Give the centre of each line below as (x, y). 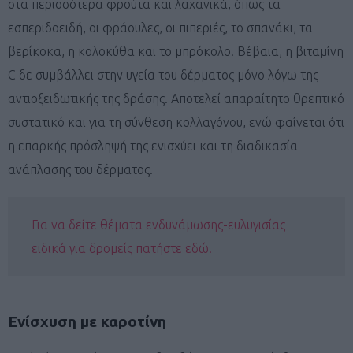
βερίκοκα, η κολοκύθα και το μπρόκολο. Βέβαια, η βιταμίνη (176, 51)
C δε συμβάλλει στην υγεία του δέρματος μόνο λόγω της (163, 74)
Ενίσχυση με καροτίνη (87, 321)
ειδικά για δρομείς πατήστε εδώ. (122, 248)
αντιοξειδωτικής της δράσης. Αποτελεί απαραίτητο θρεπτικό (176, 98)
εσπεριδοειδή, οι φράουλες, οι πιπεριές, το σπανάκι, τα (160, 27)
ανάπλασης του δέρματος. (80, 169)
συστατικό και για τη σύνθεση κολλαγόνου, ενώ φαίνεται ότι (176, 122)
